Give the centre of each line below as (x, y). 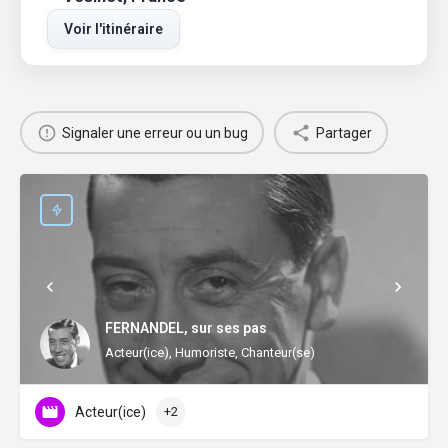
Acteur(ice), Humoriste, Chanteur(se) (210, 352)
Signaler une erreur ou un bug (154, 132)
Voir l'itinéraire (113, 29)
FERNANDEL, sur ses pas (186, 327)
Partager (343, 132)
